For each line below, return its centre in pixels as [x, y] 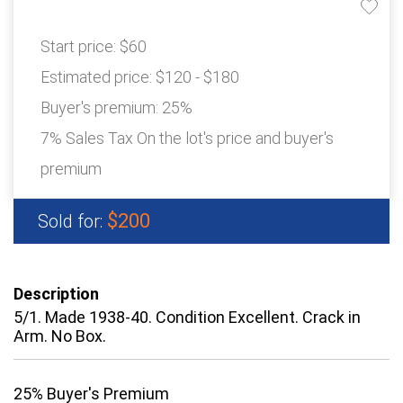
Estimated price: [98, 77]
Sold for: [72, 222]
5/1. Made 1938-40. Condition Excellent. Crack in [187, 318]
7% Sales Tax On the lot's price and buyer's [187, 139]
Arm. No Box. [60, 336]
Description [56, 294]
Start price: [80, 47]
